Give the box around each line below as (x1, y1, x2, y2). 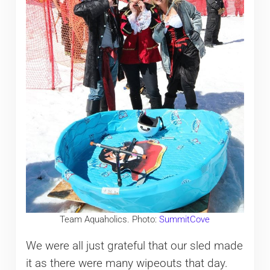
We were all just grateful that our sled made (25, 239, 243, 253)
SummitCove (159, 213, 210, 225)
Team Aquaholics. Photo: (60, 213, 160, 225)
